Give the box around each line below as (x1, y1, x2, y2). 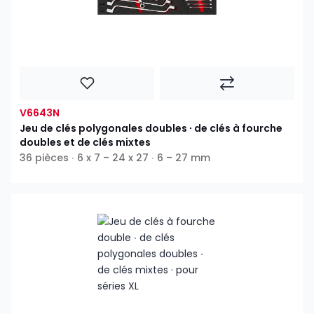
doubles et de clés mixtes (20, 135, 151, 150)
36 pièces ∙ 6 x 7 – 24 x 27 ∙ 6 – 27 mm (20, 151, 210, 165)
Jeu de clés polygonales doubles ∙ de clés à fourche (20, 121, 282, 136)
